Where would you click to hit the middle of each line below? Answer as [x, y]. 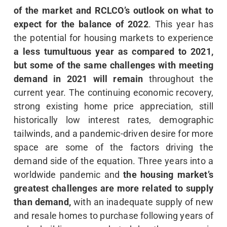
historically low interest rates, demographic [113, 120]
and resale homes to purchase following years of [113, 216]
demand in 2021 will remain [79, 79]
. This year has [181, 24]
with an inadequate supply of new [142, 202]
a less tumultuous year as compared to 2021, [113, 52]
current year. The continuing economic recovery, [113, 93]
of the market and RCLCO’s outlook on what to [113, 11]
